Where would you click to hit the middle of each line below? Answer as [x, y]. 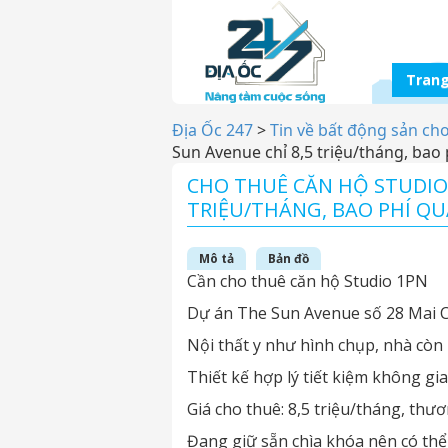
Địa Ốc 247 [212, 130]
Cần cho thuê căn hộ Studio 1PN [307, 281]
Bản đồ [288, 258]
